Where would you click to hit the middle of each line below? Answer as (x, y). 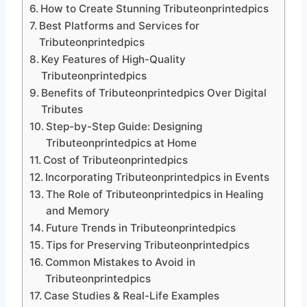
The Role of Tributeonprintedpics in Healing (155, 195)
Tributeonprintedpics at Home (122, 143)
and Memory (78, 211)
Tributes (62, 110)
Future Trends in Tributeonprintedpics (141, 228)
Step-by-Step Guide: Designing (124, 127)
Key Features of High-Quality (114, 60)
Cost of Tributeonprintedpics (116, 160)
